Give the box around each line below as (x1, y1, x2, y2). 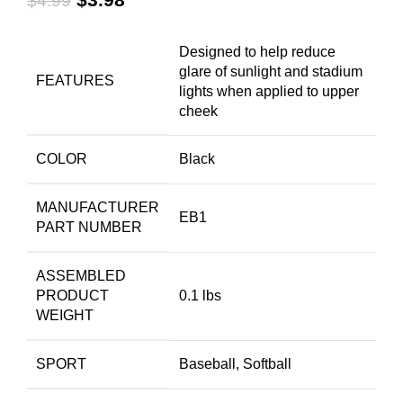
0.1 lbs (179, 288, 221, 304)
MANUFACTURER (36, 200, 159, 216)
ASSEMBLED (36, 268, 126, 284)
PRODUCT (36, 288, 109, 304)
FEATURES (36, 73, 114, 89)
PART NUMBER (36, 219, 142, 236)
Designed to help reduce (179, 44, 336, 60)
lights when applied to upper (179, 84, 359, 100)
